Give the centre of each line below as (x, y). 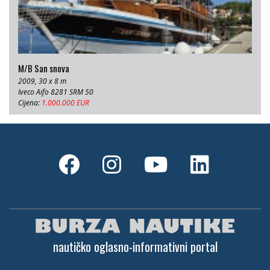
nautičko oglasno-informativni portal (135, 247)
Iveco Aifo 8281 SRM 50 (56, 92)
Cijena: (30, 103)
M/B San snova (44, 68)
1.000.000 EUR (65, 103)
